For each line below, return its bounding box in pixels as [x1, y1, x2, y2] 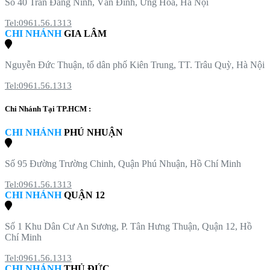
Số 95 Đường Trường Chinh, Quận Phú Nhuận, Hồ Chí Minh [5, 159, 241, 169]
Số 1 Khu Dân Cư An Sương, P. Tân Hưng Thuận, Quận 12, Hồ [5, 221, 252, 232]
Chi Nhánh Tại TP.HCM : [5, 104, 91, 114]
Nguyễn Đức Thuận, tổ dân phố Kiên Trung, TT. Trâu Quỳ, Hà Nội [5, 60, 265, 71]
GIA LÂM [61, 28, 107, 39]
